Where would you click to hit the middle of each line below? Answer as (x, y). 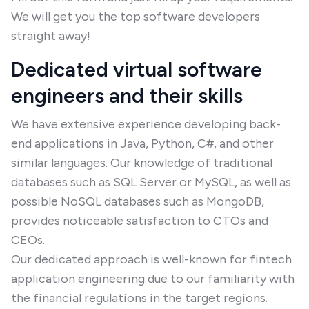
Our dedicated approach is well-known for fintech (151, 259)
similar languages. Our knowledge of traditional (142, 163)
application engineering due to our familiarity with (153, 279)
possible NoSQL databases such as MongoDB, (138, 201)
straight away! (51, 36)
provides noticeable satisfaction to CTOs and (140, 221)
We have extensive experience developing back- (146, 124)
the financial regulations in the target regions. (139, 298)
